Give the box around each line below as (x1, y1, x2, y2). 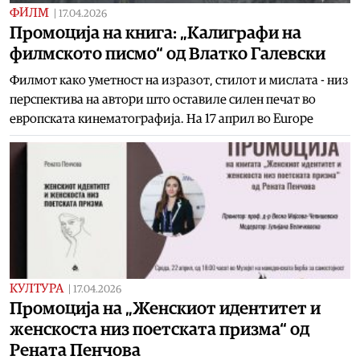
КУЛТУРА (10, 281, 63, 295)
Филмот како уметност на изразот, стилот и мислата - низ (10, 73, 349, 87)
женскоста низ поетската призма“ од (10, 320, 309, 338)
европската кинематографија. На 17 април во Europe (10, 112, 313, 125)
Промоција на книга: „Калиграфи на (10, 23, 301, 42)
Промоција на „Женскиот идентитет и (10, 299, 321, 317)
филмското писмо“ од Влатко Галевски (10, 44, 325, 63)
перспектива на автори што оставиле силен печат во (10, 92, 316, 106)
